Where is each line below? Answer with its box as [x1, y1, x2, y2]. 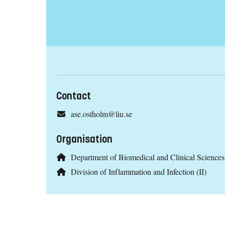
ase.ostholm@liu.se [70, 108, 132, 120]
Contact [56, 90, 91, 103]
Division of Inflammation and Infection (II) [70, 166, 206, 177]
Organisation [56, 133, 113, 146]
